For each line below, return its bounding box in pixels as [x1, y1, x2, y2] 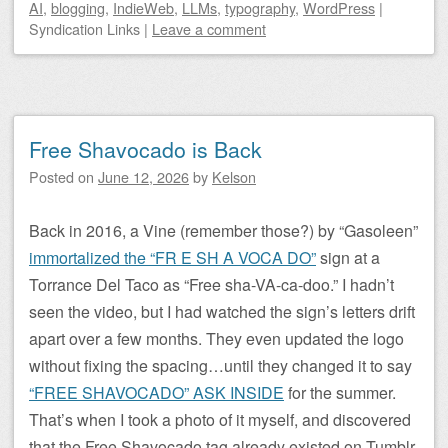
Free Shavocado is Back [29, 134, 262, 164]
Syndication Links [29, 18, 140, 39]
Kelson [212, 166, 256, 187]
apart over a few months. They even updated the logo [29, 327, 404, 350]
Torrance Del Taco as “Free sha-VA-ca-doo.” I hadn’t [29, 273, 394, 296]
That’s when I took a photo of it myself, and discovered [29, 408, 411, 431]
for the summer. [284, 381, 396, 404]
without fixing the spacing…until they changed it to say [29, 354, 412, 377]
